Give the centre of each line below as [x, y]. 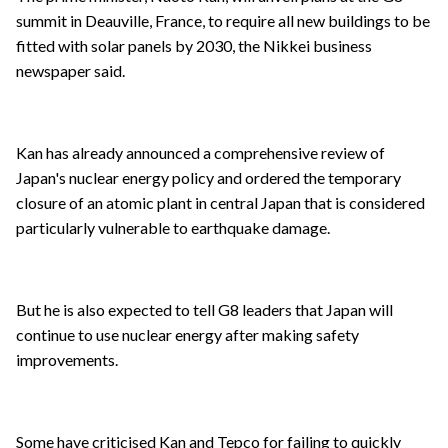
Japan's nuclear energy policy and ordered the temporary [208, 178]
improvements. [67, 360]
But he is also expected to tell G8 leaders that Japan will [204, 310]
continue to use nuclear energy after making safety [187, 335]
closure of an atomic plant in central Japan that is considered [220, 203]
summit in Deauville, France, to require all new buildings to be [223, 21]
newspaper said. [70, 71]
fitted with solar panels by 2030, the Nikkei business [194, 46]
